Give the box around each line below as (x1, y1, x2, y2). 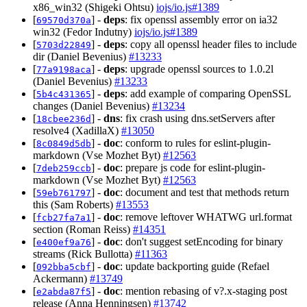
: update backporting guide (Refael (120, 260, 269, 272)
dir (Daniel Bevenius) (33, 50, 129, 62)
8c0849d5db (36, 138, 91, 149)
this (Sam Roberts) (33, 198, 116, 210)
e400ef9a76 (36, 236, 91, 247)
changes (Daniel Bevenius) (33, 99, 152, 112)
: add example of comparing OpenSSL (125, 87, 291, 99)
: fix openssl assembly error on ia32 (125, 13, 278, 25)
